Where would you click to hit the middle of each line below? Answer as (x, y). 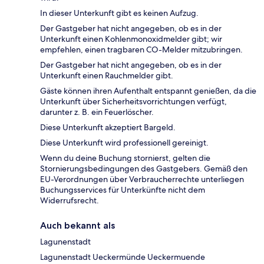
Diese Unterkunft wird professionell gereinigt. (124, 143)
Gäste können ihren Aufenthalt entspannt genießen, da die (148, 91)
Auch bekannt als (77, 226)
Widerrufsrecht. (70, 201)
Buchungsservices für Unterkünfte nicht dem (123, 190)
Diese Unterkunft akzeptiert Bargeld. (108, 128)
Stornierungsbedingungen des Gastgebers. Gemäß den (144, 169)
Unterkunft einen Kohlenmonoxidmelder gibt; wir (131, 39)
